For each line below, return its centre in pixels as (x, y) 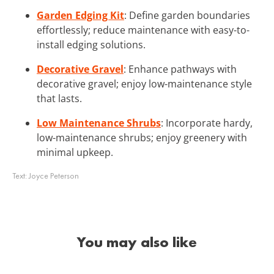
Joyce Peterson (54, 175)
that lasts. (59, 98)
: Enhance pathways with (180, 69)
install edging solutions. (91, 44)
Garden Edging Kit (80, 15)
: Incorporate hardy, (207, 123)
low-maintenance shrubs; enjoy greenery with (142, 137)
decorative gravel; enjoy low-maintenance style (144, 83)
